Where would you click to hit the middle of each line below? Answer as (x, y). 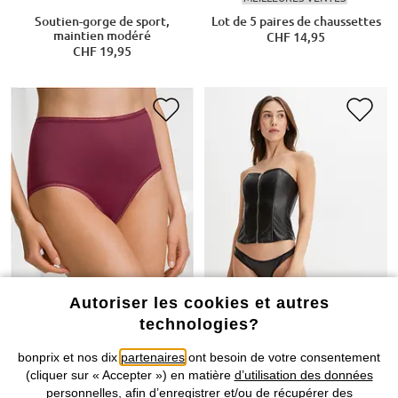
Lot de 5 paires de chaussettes (296, 21)
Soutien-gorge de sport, (102, 21)
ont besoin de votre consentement (283, 357)
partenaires (153, 357)
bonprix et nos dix (69, 357)
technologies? (199, 324)
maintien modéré (102, 35)
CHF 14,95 (296, 37)
